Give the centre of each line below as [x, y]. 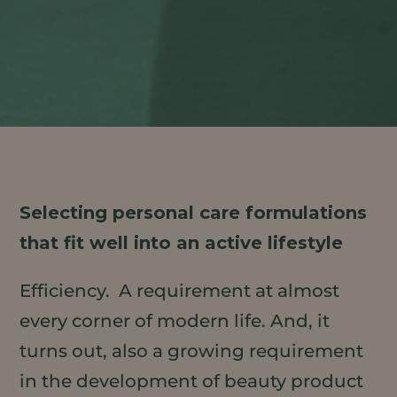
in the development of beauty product [192, 381]
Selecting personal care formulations [194, 212]
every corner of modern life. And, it [175, 320]
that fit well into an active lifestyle [182, 242]
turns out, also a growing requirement [192, 350]
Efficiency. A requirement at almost [180, 290]
